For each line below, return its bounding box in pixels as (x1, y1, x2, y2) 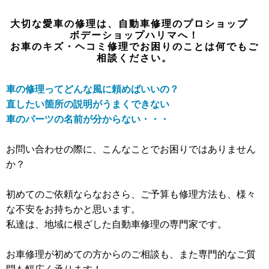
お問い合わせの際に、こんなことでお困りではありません (6, 142, 256, 156)
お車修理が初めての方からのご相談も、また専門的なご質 (6, 247, 256, 261)
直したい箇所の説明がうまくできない (6, 97, 169, 110)
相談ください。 (97, 50, 172, 64)
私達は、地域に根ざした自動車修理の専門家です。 (6, 217, 227, 231)
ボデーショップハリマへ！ (70, 28, 199, 41)
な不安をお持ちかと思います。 (6, 202, 141, 216)
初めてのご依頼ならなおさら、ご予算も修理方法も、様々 (6, 187, 256, 201)
